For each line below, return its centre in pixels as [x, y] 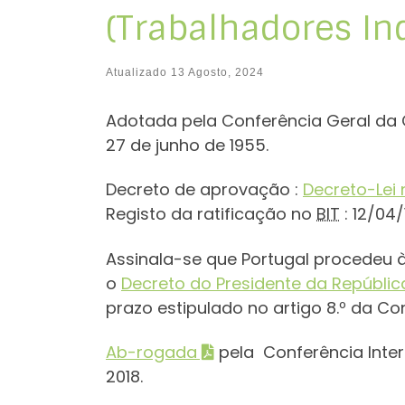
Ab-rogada [151, 353]
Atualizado [138, 72]
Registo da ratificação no [211, 214]
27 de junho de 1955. [187, 145]
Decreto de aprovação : [204, 190]
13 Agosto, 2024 [217, 72]
